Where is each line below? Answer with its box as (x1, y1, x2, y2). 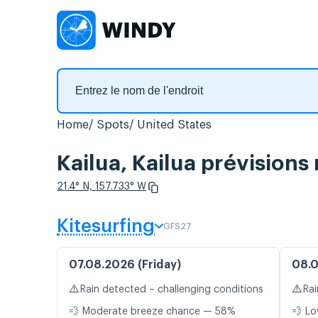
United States (137, 119, 212, 131)
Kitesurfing (57, 217, 155, 236)
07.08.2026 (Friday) (69, 259, 181, 271)
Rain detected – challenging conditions (79, 285, 263, 295)
